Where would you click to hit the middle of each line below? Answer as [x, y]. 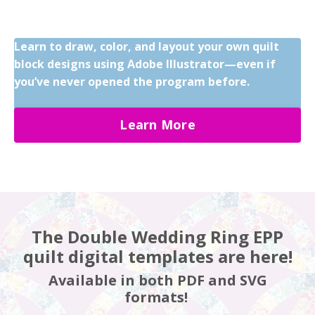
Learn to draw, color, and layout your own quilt [147, 46]
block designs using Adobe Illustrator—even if [145, 64]
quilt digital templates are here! [157, 256]
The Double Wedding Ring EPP [157, 236]
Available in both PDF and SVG [157, 280]
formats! [157, 297]
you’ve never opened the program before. [132, 81]
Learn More [157, 125]
